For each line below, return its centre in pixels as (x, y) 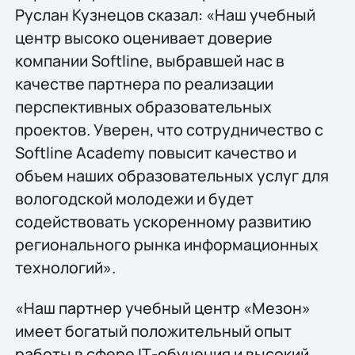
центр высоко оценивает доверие (143, 37)
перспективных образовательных (143, 106)
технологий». (65, 267)
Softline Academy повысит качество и (155, 152)
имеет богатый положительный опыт (153, 330)
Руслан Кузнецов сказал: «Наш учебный (165, 14)
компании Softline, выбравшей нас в (149, 60)
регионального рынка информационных (166, 244)
